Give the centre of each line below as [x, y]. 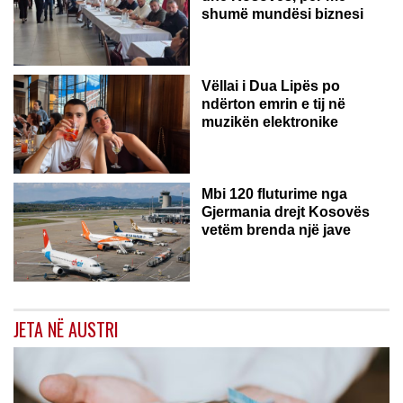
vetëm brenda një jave [276, 229]
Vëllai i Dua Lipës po [271, 85]
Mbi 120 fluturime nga [274, 193]
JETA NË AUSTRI [66, 329]
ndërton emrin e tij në [273, 103]
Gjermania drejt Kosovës [286, 211]
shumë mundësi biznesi [282, 13]
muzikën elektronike [270, 121]
